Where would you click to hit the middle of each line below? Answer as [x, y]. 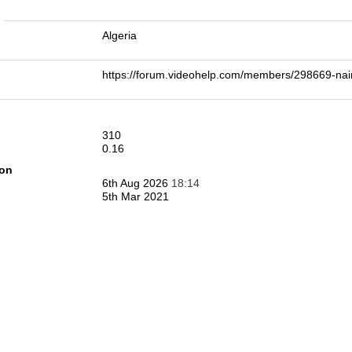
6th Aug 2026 [137, 183]
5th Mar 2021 [136, 196]
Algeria [119, 35]
